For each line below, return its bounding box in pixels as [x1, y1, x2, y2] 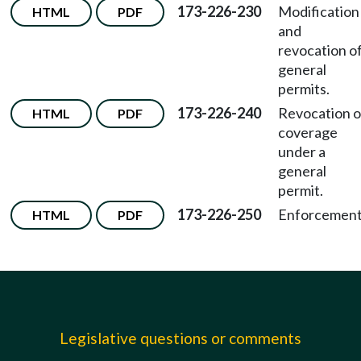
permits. [278, 80, 330, 98]
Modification [278, 2, 359, 20]
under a [278, 143, 326, 160]
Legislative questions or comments [60, 329, 301, 347]
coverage [278, 123, 338, 141]
